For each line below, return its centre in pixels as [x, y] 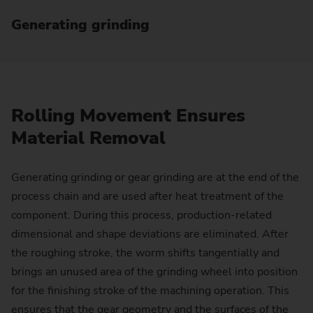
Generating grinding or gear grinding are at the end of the [155, 178]
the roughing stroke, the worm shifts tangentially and [145, 253]
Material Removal [91, 138]
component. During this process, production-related [141, 216]
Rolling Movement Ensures [128, 115]
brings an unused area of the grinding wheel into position [154, 272]
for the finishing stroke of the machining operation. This [150, 291]
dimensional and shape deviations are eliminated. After [150, 234]
